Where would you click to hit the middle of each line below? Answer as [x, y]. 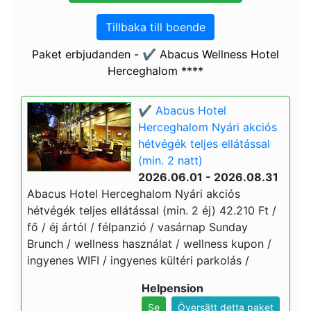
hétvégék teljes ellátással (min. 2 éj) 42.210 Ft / [152, 210]
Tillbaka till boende [155, 27]
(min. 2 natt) [170, 160]
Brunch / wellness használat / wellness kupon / [149, 244]
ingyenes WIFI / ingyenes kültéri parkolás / [138, 260]
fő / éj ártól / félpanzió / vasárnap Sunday [137, 227]
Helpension [173, 288]
